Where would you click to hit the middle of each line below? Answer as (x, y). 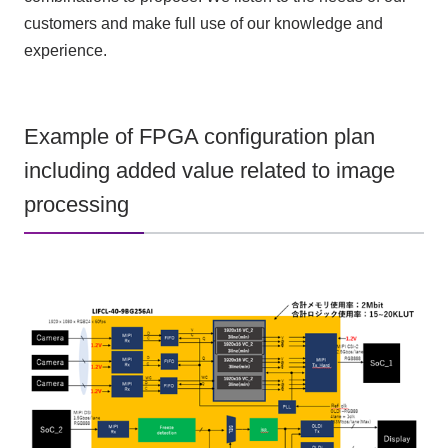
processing (76, 204)
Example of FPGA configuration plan (199, 136)
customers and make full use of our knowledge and (203, 24)
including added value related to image (209, 170)
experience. (65, 51)
